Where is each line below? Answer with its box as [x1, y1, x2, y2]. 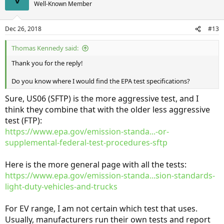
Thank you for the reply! [11, 58, 83, 68]
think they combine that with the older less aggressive [5, 104, 210, 115]
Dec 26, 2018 [5, 24, 41, 33]
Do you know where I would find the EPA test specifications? [11, 76, 190, 86]
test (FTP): [5, 115, 42, 126]
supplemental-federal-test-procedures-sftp [5, 137, 167, 148]
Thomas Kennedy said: [11, 43, 78, 53]
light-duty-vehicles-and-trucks [5, 181, 117, 192]
